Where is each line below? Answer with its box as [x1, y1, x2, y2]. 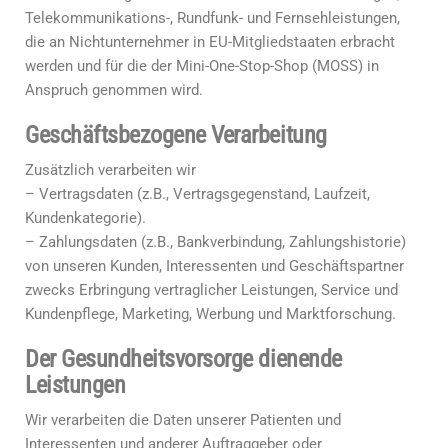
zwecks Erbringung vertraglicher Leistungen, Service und [25, 281, 398, 299]
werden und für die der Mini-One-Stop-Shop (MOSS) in [25, 57, 379, 75]
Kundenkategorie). [25, 209, 146, 227]
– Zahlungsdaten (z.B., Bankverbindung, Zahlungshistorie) [25, 233, 406, 251]
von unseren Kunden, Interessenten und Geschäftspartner [25, 257, 404, 275]
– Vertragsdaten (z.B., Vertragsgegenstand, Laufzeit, [25, 185, 370, 203]
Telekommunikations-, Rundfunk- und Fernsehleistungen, [25, 9, 400, 27]
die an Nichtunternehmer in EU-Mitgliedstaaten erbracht [25, 33, 395, 51]
